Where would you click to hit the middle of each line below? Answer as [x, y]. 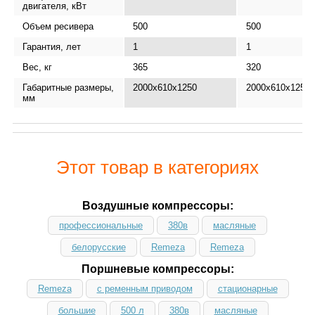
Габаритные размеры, [68, 87]
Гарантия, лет [52, 46]
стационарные [247, 288]
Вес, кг [37, 67]
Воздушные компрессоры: [157, 205]
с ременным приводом [144, 288]
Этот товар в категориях [157, 167]
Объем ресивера [58, 26]
